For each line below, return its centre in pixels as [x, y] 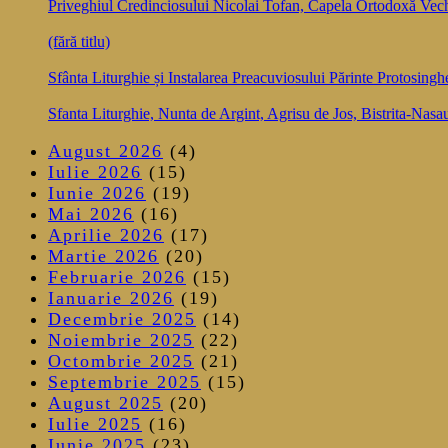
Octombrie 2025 [121, 361]
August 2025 [105, 403]
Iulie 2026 [95, 172]
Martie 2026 [103, 256]
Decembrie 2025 [122, 319]
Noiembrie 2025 [121, 340]
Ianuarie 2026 [111, 298]
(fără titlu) [79, 42]
